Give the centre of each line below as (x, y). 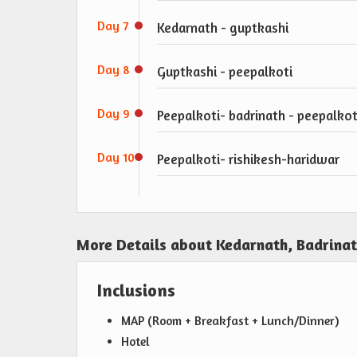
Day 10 (116, 158)
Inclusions (136, 290)
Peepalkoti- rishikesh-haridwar (248, 159)
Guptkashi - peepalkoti (225, 72)
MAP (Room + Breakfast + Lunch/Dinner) (230, 321)
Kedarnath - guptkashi (223, 28)
